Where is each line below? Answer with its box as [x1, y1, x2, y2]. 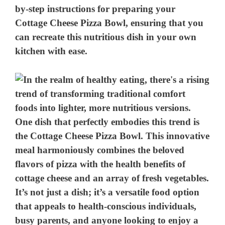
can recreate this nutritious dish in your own [15, 32, 197, 43]
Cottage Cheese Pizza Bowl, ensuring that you [15, 18, 204, 29]
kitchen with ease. [15, 46, 88, 57]
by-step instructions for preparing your [15, 4, 176, 15]
